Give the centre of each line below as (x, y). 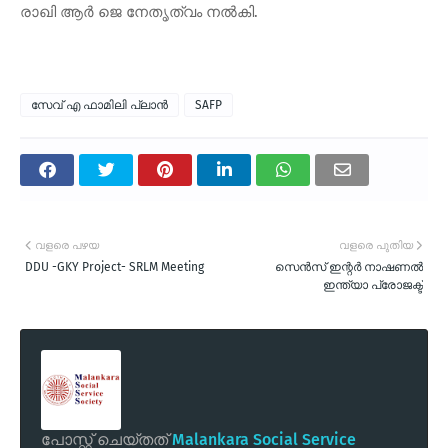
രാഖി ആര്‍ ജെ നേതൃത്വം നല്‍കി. (141, 11)
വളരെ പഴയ (67, 245)
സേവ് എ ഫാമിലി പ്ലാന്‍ (99, 104)
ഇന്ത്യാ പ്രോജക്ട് (373, 284)
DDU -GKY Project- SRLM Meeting (114, 266)
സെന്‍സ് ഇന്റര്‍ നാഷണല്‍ (349, 266)
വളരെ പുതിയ (376, 245)
